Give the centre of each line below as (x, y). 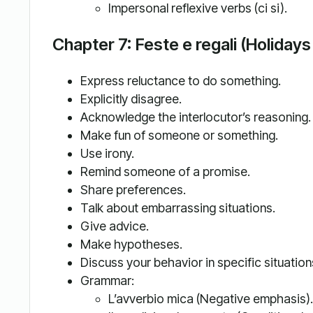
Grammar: (107, 281)
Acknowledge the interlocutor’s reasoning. (195, 117)
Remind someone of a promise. (165, 172)
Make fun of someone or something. (179, 136)
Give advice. (114, 226)
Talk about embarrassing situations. (177, 208)
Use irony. (107, 154)
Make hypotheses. (131, 245)
